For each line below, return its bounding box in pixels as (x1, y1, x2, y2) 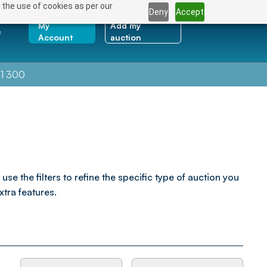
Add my (110, 20, 141, 30)
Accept (176, 7, 204, 17)
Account (38, 32, 73, 42)
